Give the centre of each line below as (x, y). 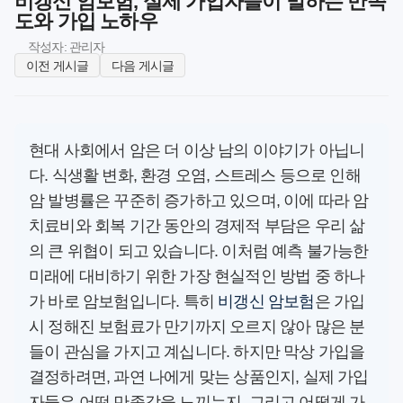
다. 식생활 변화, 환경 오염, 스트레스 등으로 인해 (195, 176)
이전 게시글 (58, 66)
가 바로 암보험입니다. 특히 (124, 302)
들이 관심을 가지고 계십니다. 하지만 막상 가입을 (197, 352)
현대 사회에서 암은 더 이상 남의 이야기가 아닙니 (197, 151)
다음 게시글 (143, 66)
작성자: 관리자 (67, 47)
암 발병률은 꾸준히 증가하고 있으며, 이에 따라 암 (199, 201)
